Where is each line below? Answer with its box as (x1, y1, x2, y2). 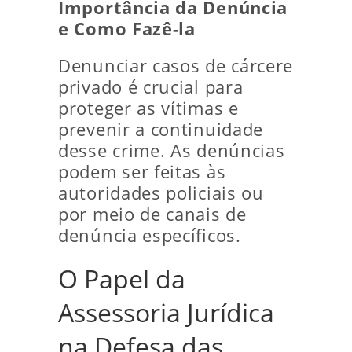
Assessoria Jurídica (58, 295, 274, 329)
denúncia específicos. (58, 224, 241, 247)
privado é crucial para (58, 75, 244, 98)
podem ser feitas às (58, 160, 226, 183)
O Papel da (58, 262, 185, 295)
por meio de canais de (58, 203, 247, 225)
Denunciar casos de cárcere (58, 54, 294, 77)
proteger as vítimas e (58, 97, 239, 119)
